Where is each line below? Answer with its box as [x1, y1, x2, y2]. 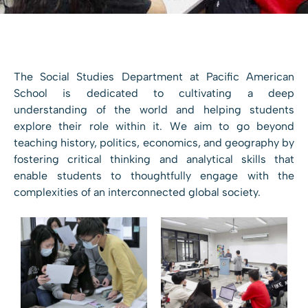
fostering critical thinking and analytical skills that [14, 152, 294, 166]
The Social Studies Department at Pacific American [14, 69, 294, 83]
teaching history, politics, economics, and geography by [14, 135, 294, 149]
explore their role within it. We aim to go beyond [14, 119, 294, 133]
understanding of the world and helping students [14, 102, 294, 116]
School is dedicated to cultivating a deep [14, 86, 294, 100]
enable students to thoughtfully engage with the [14, 168, 294, 182]
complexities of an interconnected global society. [14, 185, 261, 199]
